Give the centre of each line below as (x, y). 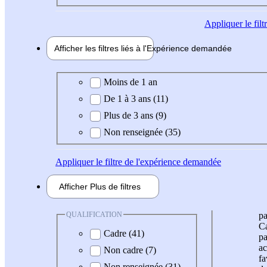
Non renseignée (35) (142, 132)
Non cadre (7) (130, 250)
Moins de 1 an (131, 82)
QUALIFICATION (94, 214)
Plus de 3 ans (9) (135, 115)
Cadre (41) (124, 234)
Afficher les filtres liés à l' (100, 49)
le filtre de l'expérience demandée (157, 162)
